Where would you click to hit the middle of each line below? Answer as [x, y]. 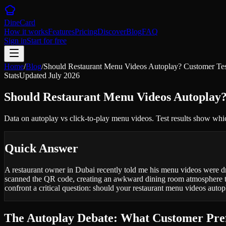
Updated [34, 75]
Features [61, 32]
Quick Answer [41, 148]
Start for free [47, 41]
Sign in [15, 41]
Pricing [86, 32]
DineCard [20, 22]
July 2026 [64, 75]
